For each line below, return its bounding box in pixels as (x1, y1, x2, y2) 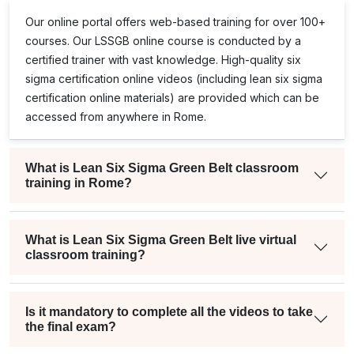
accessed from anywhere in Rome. (25, 109, 206, 123)
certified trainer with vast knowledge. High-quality (25, 52, 287, 66)
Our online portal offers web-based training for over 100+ (25, 14, 326, 28)
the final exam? (25, 319, 116, 333)
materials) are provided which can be (121, 90, 319, 104)
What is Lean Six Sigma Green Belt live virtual (25, 232, 296, 247)
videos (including (154, 71, 250, 85)
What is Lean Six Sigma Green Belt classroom (25, 160, 299, 175)
